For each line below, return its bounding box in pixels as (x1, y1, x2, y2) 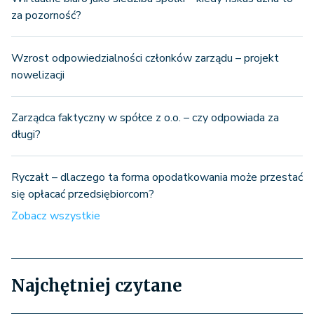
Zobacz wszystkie (11, 207, 100, 224)
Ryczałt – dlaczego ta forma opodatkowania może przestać (11, 169, 303, 185)
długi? (11, 126, 41, 142)
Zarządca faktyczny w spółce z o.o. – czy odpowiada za (11, 109, 279, 125)
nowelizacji (11, 67, 64, 83)
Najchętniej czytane (11, 274, 182, 296)
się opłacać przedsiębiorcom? (11, 186, 154, 202)
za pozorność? (11, 7, 81, 23)
